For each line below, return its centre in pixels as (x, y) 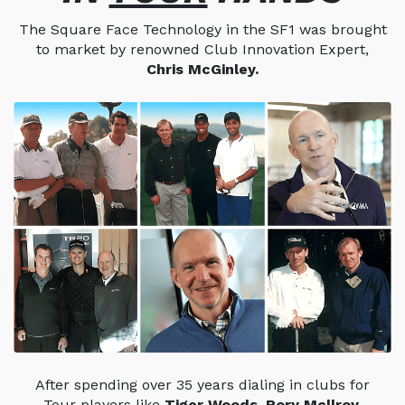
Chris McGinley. (202, 69)
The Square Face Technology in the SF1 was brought (202, 29)
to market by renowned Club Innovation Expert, (202, 49)
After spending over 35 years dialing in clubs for (202, 385)
